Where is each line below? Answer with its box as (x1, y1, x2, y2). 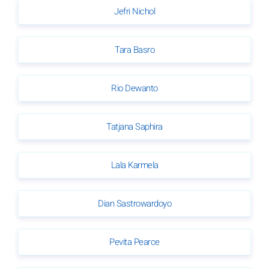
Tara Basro (115, 43, 154, 56)
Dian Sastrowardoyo (98, 196, 171, 210)
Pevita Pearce (109, 235, 160, 249)
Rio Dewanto (111, 81, 158, 95)
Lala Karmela (110, 158, 159, 172)
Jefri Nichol (114, 4, 155, 18)
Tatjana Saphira (106, 119, 163, 133)
